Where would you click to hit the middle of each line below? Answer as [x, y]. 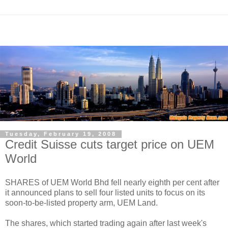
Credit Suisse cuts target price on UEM [110, 144]
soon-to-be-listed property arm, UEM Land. [81, 203]
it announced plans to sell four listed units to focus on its [105, 193]
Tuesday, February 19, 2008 [61, 134]
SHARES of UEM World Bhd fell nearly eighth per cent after [112, 183]
